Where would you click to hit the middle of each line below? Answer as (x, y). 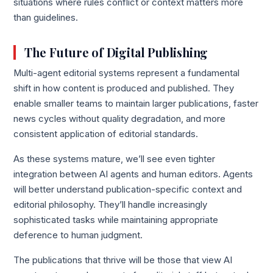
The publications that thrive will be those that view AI (123, 261)
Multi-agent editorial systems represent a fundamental (127, 73)
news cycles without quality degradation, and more (120, 119)
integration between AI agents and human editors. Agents (133, 175)
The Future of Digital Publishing (116, 52)
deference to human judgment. (78, 236)
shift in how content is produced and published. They (124, 88)
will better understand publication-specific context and (128, 190)
